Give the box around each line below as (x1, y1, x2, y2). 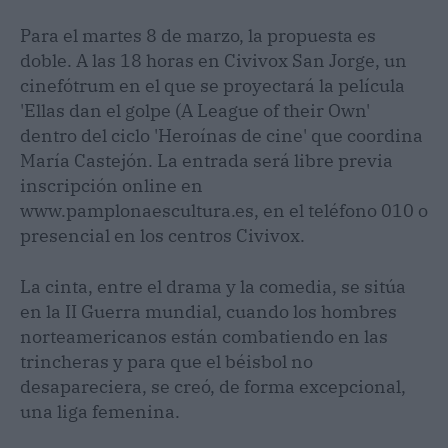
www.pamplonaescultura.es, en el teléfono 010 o (20, 199, 428, 222)
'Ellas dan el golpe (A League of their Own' (20, 99, 370, 122)
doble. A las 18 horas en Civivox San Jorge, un (20, 49, 407, 72)
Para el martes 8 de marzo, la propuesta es (20, 24, 376, 47)
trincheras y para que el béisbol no (20, 350, 313, 373)
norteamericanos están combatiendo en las (20, 325, 388, 348)
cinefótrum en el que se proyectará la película (20, 74, 405, 97)
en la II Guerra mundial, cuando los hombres (20, 300, 397, 323)
